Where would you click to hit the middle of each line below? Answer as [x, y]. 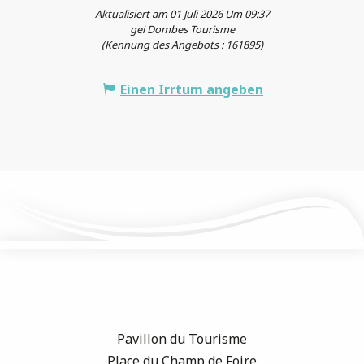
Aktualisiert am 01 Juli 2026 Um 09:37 [182, 13]
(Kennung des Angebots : [163, 44]
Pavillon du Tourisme [182, 338]
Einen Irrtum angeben [192, 89]
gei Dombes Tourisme [182, 29]
